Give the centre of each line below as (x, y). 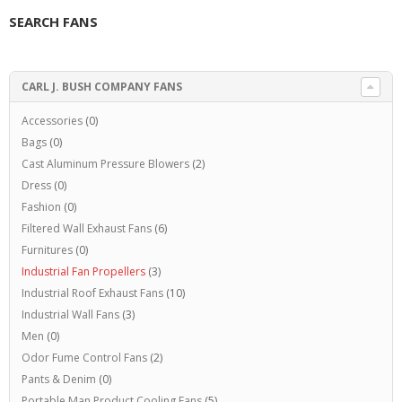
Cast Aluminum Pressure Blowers (105, 163)
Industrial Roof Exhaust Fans (92, 293)
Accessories (52, 120)
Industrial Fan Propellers (83, 271)
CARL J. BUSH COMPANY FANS (101, 86)
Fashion (41, 206)
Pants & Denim (58, 379)
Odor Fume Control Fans (84, 357)
